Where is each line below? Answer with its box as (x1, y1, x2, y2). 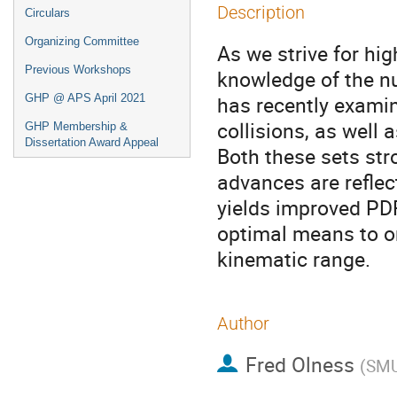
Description (217, 2, 305, 23)
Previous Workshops (25, 63, 131, 76)
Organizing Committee (25, 35, 139, 48)
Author (217, 313, 269, 334)
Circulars (25, 6, 70, 19)
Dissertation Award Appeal (25, 136, 159, 149)
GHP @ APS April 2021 (25, 91, 145, 105)
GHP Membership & (25, 120, 128, 133)
